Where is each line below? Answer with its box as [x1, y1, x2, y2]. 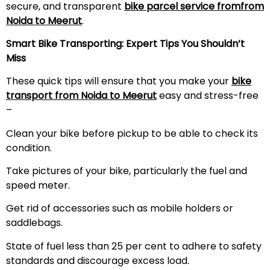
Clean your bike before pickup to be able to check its [6, 126, 258, 140]
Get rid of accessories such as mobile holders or [6, 201, 233, 216]
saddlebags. [6, 216, 63, 230]
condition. [6, 140, 52, 155]
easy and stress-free [159, 89, 259, 103]
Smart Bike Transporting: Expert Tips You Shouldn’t [6, 36, 245, 51]
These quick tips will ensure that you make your [6, 74, 231, 89]
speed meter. [6, 178, 70, 193]
